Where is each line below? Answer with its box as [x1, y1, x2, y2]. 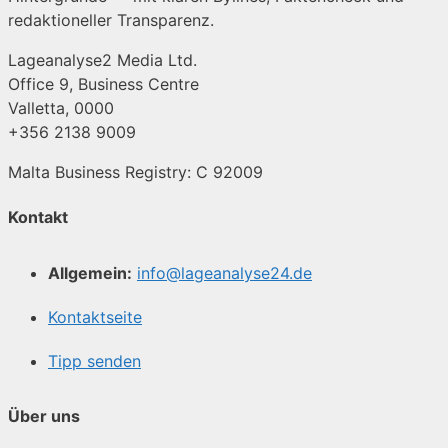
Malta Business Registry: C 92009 [8, 162, 263, 183]
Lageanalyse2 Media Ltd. [8, 50, 197, 71]
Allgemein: [48, 262, 132, 283]
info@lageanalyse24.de [137, 262, 312, 283]
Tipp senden [48, 350, 141, 371]
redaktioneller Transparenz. [8, 10, 214, 31]
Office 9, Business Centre [8, 74, 199, 95]
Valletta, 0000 [8, 98, 114, 119]
